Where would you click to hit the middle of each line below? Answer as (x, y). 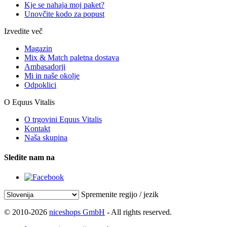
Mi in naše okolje (52, 75)
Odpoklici (40, 85)
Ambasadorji (45, 66)
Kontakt (37, 128)
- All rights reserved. (138, 212)
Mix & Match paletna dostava (72, 57)
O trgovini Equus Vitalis (63, 119)
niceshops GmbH (77, 212)
